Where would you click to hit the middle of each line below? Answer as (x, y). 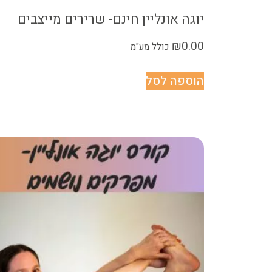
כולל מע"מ (150, 46)
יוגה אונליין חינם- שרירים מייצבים (111, 19)
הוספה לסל (175, 81)
